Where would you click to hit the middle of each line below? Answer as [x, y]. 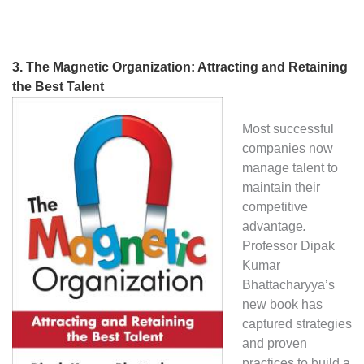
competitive [275, 206]
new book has [282, 304]
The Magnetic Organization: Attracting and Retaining [187, 67]
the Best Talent [58, 86]
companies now [288, 148]
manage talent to [290, 167]
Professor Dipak [288, 245]
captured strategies [297, 323]
